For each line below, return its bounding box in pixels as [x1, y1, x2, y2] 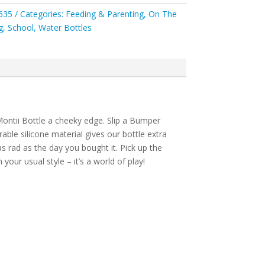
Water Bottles [38, 22, 92, 34]
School [8, 22, 34, 34]
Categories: [20, 8, 66, 20]
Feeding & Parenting [66, 8, 144, 20]
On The [148, 8, 177, 20]
